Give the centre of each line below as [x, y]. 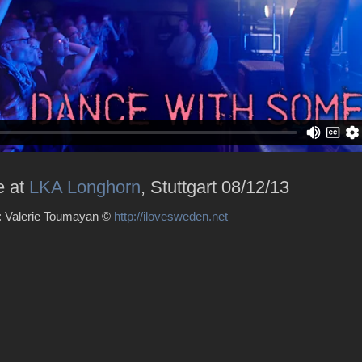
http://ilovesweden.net [171, 216]
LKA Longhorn [85, 187]
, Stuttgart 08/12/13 [215, 187]
